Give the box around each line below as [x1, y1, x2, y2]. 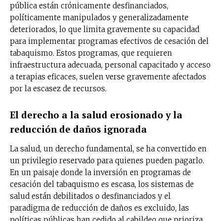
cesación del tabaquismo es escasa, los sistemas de [10, 179, 194, 189]
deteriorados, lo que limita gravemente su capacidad [10, 24, 199, 34]
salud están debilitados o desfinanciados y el [10, 191, 171, 201]
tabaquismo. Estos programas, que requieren [10, 48, 172, 58]
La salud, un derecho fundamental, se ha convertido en [10, 144, 207, 153]
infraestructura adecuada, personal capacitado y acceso [10, 60, 211, 70]
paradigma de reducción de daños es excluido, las [10, 203, 189, 213]
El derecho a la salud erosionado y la [10, 108, 183, 121]
